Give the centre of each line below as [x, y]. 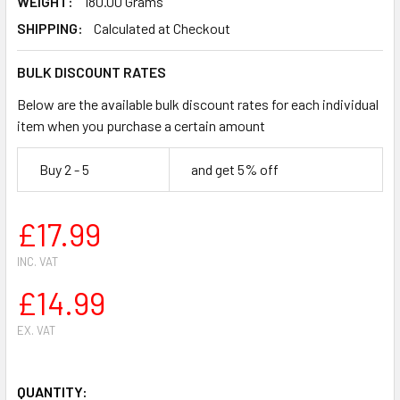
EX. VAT [36, 330]
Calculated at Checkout [162, 28]
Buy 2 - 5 [64, 169]
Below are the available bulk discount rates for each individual [198, 104]
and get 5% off [235, 169]
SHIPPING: [50, 28]
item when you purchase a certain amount [141, 125]
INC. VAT [37, 261]
